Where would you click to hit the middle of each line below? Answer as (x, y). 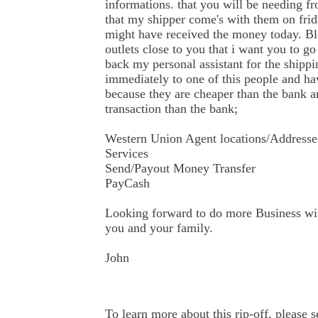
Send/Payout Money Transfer (180, 168)
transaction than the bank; (171, 109)
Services (127, 153)
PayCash (127, 183)
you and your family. (159, 228)
